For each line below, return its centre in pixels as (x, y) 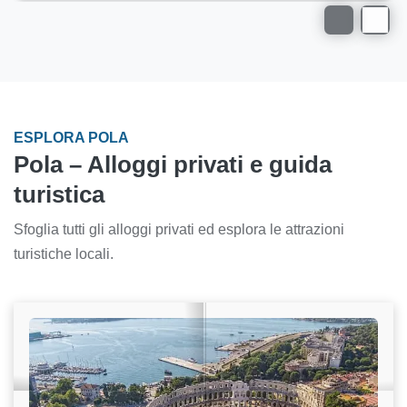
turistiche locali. (64, 254)
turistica (59, 195)
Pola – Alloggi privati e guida (173, 165)
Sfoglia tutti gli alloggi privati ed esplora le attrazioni (179, 230)
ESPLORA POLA (71, 138)
